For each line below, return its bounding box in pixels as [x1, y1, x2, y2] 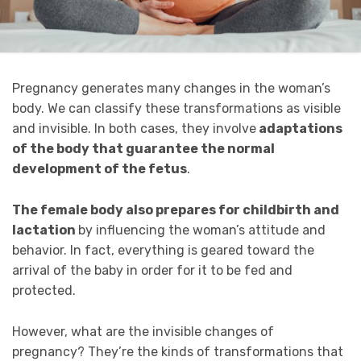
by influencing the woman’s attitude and [78, 222, 326, 239]
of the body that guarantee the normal [12, 141, 275, 157]
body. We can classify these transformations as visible [12, 101, 341, 117]
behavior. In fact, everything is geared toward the [12, 243, 314, 259]
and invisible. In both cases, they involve [12, 121, 256, 137]
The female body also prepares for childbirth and [12, 202, 339, 218]
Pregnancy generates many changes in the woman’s [12, 81, 330, 97]
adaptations [256, 121, 342, 137]
